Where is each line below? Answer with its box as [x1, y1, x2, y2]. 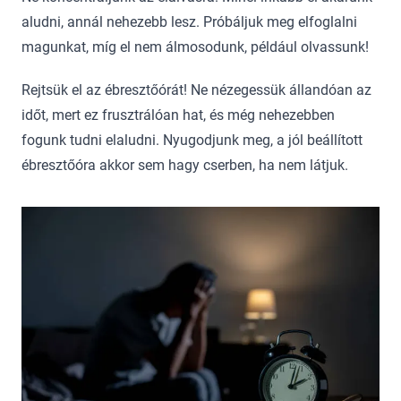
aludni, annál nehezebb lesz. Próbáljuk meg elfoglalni [21, 13, 357, 30]
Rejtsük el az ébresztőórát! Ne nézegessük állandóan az [21, 81, 371, 98]
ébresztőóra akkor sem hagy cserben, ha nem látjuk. [21, 156, 348, 174]
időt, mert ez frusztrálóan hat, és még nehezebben [21, 106, 335, 124]
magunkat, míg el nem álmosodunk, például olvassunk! [21, 38, 369, 55]
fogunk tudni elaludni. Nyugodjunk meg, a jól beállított [21, 131, 363, 149]
